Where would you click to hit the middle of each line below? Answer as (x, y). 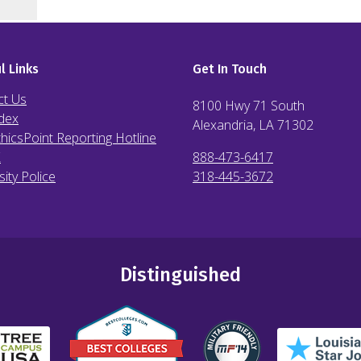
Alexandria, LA (233, 125)
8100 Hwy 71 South (249, 106)
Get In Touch (230, 69)
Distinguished (180, 275)
